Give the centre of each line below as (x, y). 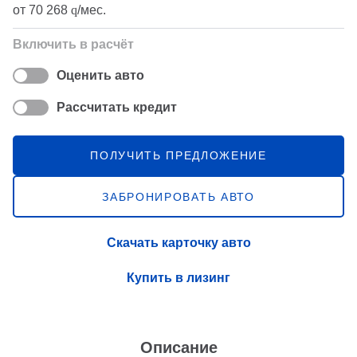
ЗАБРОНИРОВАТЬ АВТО (178, 196)
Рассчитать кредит (117, 108)
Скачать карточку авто (178, 243)
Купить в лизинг (178, 278)
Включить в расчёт (73, 45)
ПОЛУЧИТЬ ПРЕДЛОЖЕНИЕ (178, 156)
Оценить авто (100, 76)
